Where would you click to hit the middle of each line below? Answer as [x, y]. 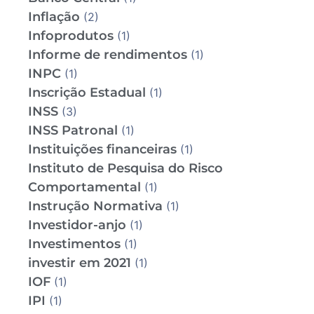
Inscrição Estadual [87, 93]
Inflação [54, 17]
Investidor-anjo [77, 225]
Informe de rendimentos [108, 55]
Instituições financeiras [102, 150]
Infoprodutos [71, 36]
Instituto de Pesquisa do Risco [125, 169]
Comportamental [84, 187]
